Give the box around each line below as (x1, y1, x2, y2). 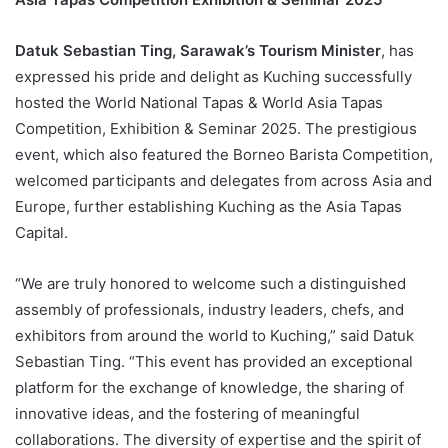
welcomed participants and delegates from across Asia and (15, 170, 432, 190)
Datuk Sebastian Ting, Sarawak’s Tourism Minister (15, 40, 381, 60)
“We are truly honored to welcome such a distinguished (15, 273, 406, 293)
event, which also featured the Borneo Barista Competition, (15, 144, 433, 164)
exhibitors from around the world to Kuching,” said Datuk (15, 325, 414, 345)
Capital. (15, 222, 68, 242)
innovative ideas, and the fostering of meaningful (15, 403, 360, 423)
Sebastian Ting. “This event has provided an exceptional (15, 351, 413, 371)
